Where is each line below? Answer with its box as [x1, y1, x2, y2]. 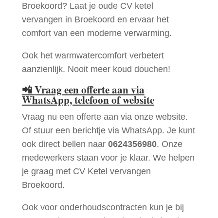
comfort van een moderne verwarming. [21, 28, 172, 38]
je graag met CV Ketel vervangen [21, 166, 151, 176]
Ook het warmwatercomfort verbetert [21, 50, 164, 60]
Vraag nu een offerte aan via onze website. [21, 111, 188, 122]
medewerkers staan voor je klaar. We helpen [21, 152, 195, 163]
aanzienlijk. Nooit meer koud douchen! [21, 64, 170, 74]
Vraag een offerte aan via [34, 82, 145, 97]
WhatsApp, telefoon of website [21, 92, 154, 107]
